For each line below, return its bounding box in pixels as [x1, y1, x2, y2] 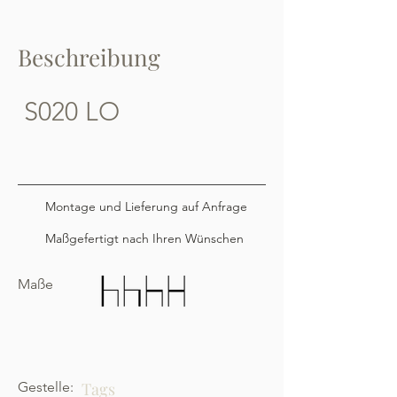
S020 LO [24, 96, 120, 127]
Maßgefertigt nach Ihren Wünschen [45, 230, 247, 246]
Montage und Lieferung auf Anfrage [45, 198, 247, 214]
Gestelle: [18, 378, 74, 395]
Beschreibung [18, 42, 160, 73]
